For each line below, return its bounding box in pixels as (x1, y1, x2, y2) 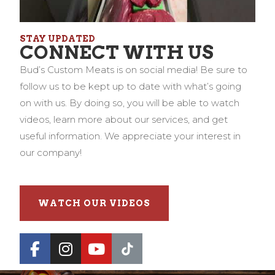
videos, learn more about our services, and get (20, 114, 228, 126)
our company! (20, 147, 82, 159)
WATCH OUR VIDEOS (38, 198, 151, 209)
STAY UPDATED (20, 34, 96, 44)
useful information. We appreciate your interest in (20, 130, 241, 142)
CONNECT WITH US (20, 41, 214, 64)
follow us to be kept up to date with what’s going (20, 80, 242, 93)
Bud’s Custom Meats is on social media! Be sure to (20, 64, 248, 76)
